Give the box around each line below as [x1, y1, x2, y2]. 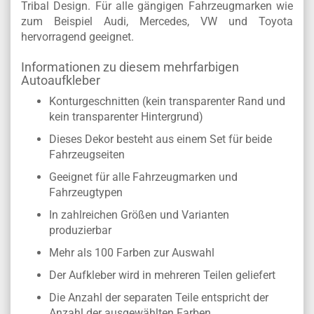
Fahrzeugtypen [49, 186, 123, 199]
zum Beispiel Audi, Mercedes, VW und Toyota [21, 15, 293, 28]
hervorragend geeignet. [21, 30, 134, 43]
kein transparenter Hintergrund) [49, 110, 203, 123]
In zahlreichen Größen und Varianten [49, 208, 229, 221]
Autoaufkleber [21, 73, 100, 88]
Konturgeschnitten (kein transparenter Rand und [49, 95, 285, 108]
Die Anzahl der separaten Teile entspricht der [49, 291, 268, 304]
